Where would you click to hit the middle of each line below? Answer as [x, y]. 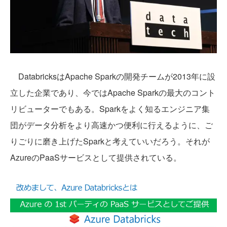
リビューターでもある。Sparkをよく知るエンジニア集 [110, 108]
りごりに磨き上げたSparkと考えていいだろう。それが [110, 141]
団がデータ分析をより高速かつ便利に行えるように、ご [111, 125]
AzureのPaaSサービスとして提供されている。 [96, 157]
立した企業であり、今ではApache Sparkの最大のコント [113, 92]
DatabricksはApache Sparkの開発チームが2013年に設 [113, 76]
